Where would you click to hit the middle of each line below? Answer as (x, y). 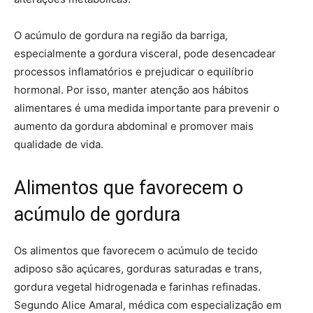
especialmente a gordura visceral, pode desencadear (145, 53)
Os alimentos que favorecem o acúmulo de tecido (136, 250)
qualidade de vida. (59, 144)
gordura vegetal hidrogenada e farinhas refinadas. (137, 286)
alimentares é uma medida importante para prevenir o (147, 108)
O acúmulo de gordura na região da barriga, (121, 35)
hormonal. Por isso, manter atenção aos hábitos (131, 89)
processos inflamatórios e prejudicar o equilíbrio (134, 71)
